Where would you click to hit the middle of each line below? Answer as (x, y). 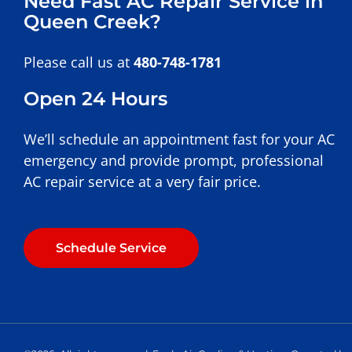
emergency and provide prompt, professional (174, 161)
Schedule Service (111, 248)
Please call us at (79, 62)
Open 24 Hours (95, 99)
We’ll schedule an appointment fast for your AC (179, 139)
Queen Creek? (92, 22)
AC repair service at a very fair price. (142, 182)
